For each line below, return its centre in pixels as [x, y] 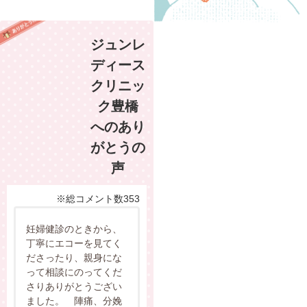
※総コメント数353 [98, 198]
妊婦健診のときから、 [74, 229]
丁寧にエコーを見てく [74, 243]
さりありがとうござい [74, 286]
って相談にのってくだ [74, 272]
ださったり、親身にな [74, 257]
